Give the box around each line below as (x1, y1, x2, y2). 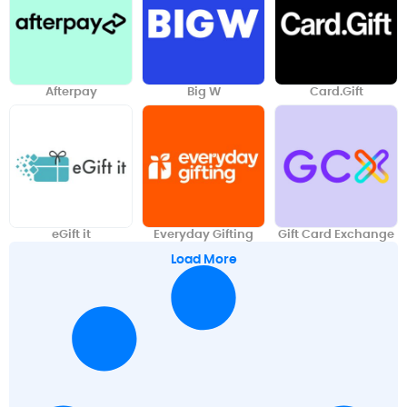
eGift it (51, 226, 91, 243)
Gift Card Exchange (278, 226, 394, 243)
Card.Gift (309, 83, 363, 99)
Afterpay (45, 83, 97, 99)
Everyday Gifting (154, 226, 253, 243)
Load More (170, 250, 237, 269)
